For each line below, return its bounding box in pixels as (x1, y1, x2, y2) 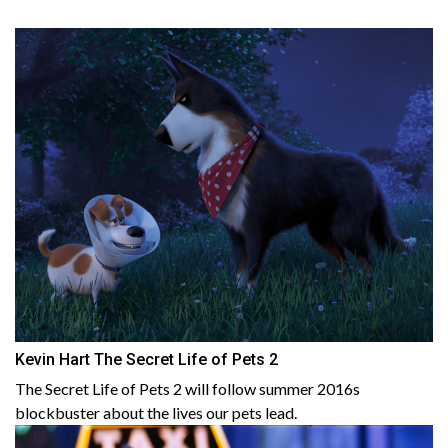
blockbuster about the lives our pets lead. (15, 402, 297, 422)
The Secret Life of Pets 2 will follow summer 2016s (15, 378, 360, 398)
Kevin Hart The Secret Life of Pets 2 (15, 349, 278, 369)
